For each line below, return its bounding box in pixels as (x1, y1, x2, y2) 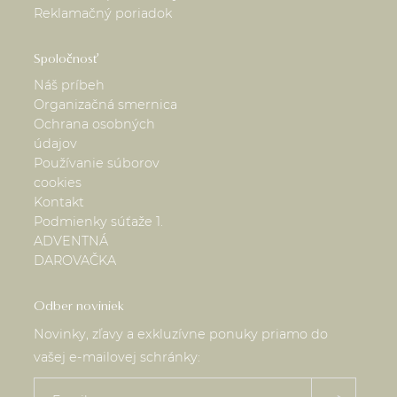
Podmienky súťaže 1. (34, 214, 164, 230)
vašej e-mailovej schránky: (34, 349, 201, 366)
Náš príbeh (34, 77, 105, 94)
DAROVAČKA (34, 253, 117, 269)
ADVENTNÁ (34, 233, 109, 250)
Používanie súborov (34, 155, 160, 172)
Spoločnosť (34, 51, 99, 67)
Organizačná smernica (34, 97, 178, 113)
